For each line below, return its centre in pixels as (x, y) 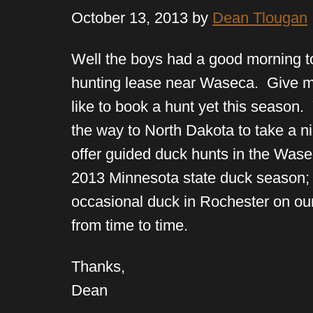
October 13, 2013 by (142, 18)
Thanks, (98, 267)
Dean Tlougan (260, 18)
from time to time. (132, 225)
